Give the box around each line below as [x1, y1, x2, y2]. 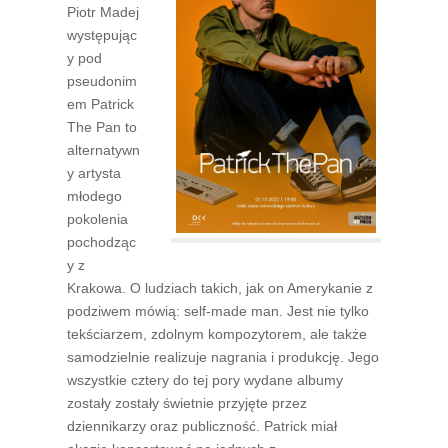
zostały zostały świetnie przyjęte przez [67, 395, 308, 412]
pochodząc [67, 234, 137, 251]
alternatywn [67, 142, 141, 159]
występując [67, 27, 138, 44]
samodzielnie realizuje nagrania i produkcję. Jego [67, 349, 380, 366]
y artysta [67, 165, 122, 182]
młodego [67, 188, 123, 205]
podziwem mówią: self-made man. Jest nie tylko [67, 303, 370, 320]
